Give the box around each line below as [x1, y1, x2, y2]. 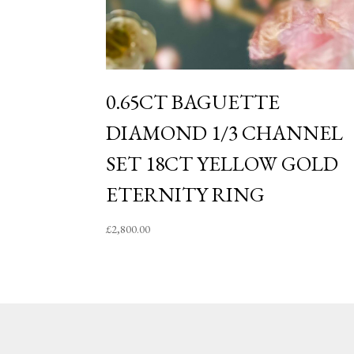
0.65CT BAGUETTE [106, 88, 281, 115]
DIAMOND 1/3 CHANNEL [106, 119, 344, 146]
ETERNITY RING [106, 180, 265, 208]
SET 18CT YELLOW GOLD [106, 149, 339, 177]
